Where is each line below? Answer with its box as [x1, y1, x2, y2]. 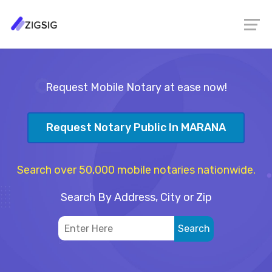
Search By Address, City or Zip [60, 190, 212, 204]
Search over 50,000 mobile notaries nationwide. [16, 163, 256, 177]
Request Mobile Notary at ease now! [45, 81, 227, 94]
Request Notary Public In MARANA [46, 121, 226, 135]
